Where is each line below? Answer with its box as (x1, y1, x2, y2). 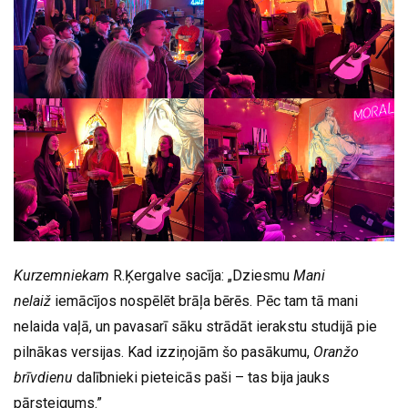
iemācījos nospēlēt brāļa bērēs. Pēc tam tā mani (51, 291, 358, 310)
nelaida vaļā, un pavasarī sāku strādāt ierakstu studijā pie (14, 317, 377, 335)
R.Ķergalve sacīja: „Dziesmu (109, 266, 293, 284)
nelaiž (14, 291, 51, 310)
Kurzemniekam (14, 266, 109, 284)
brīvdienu (14, 368, 73, 386)
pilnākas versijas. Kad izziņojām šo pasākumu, (14, 342, 313, 361)
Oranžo (313, 342, 359, 361)
